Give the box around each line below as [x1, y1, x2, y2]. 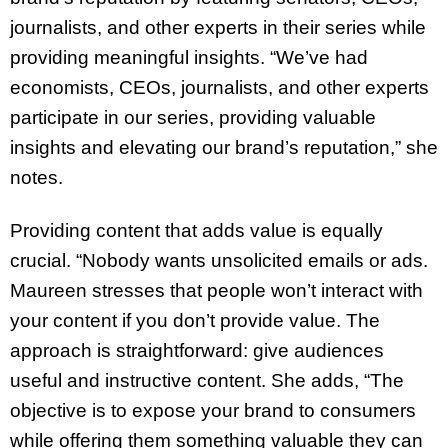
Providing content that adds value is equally [10, 220, 383, 242]
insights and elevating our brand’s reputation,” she [10, 137, 438, 159]
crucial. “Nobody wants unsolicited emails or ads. [10, 250, 428, 272]
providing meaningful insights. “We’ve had [10, 47, 368, 69]
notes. [10, 167, 63, 189]
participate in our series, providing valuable [10, 107, 376, 129]
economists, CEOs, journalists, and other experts [10, 77, 429, 99]
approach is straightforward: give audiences [10, 340, 384, 362]
